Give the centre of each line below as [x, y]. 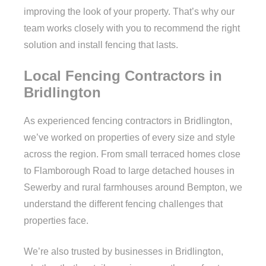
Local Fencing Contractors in [123, 75]
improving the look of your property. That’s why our [129, 11]
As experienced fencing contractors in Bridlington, [128, 121]
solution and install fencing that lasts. [101, 45]
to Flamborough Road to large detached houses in [129, 170]
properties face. [56, 220]
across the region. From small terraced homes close [132, 154]
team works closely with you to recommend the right [132, 28]
